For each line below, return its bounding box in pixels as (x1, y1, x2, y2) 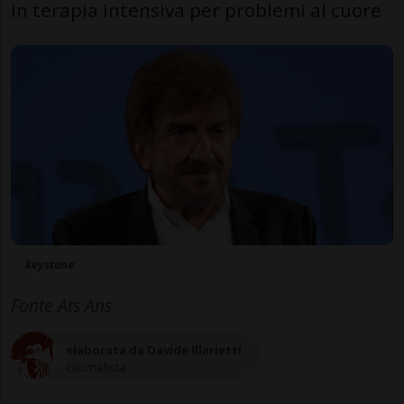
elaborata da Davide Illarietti (66, 341, 242, 358)
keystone (25, 256, 74, 273)
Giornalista (66, 358, 126, 375)
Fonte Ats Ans (11, 293, 112, 318)
